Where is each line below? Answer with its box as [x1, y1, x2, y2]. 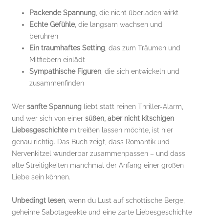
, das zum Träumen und [105, 44, 180, 52]
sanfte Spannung [27, 102, 82, 110]
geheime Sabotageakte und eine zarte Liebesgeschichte [12, 208, 192, 216]
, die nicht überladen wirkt [96, 8, 178, 17]
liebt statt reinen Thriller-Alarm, [82, 102, 183, 110]
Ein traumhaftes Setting [29, 44, 105, 52]
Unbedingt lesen [12, 196, 65, 204]
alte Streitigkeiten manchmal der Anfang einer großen [12, 161, 184, 169]
